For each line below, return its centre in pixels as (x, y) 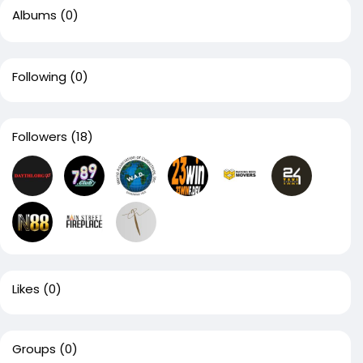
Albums (34, 15)
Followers (40, 137)
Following (39, 77)
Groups (34, 349)
